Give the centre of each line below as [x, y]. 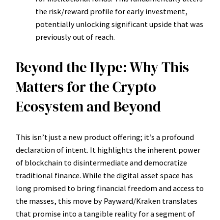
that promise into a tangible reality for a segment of [105, 213]
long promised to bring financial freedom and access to [110, 188]
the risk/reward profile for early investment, [111, 11]
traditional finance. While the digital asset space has [104, 175]
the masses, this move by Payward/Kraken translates [107, 201]
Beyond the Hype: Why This [102, 67]
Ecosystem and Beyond [88, 106]
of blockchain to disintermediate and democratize [101, 162]
